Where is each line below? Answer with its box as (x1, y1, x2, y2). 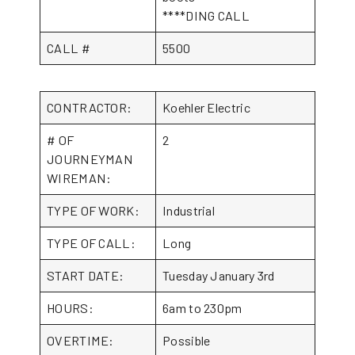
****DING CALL (162, 8, 250, 23)
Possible (162, 333, 211, 348)
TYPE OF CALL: (47, 235, 136, 250)
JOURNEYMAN (47, 151, 134, 166)
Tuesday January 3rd (162, 268, 275, 283)
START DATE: (47, 268, 124, 283)
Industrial (162, 203, 216, 218)
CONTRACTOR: (47, 100, 132, 115)
